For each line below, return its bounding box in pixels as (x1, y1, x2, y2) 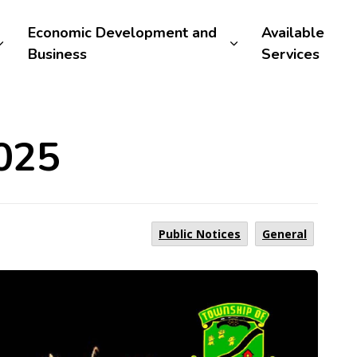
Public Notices (159, 226, 241, 241)
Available (261, 23, 325, 42)
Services (261, 45, 320, 64)
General (262, 226, 307, 241)
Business (27, 45, 87, 64)
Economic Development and (27, 23, 217, 42)
